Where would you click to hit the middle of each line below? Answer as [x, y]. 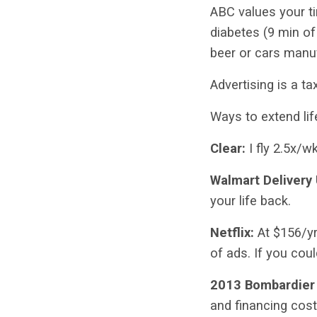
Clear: [230, 148]
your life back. [250, 201]
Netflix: [232, 232]
